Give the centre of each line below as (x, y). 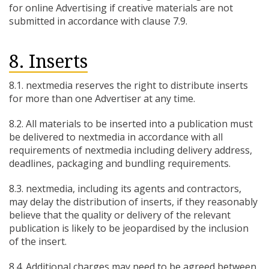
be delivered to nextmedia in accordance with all (116, 137)
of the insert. (38, 241)
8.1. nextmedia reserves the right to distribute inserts (128, 85)
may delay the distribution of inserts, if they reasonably (133, 202)
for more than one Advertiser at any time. (102, 98)
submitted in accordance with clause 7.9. (98, 21)
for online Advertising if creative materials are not (121, 8)
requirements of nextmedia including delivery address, (131, 150)
